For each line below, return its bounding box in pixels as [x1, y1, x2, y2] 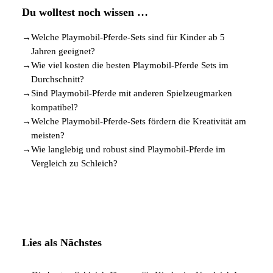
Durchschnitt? [31, 74, 84, 84]
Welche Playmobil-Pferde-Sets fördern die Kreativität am [31, 116, 246, 126]
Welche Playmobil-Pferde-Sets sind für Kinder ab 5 [31, 32, 225, 42]
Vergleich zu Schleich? [31, 158, 118, 168]
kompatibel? [31, 102, 78, 112]
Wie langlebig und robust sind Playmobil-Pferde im [31, 144, 225, 154]
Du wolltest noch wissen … [22, 5, 148, 18]
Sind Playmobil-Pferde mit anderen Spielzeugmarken [31, 88, 232, 98]
